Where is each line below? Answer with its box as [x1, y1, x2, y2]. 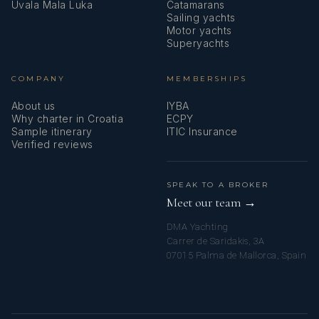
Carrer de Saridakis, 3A [167, 236, 265, 247]
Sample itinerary [11, 125, 93, 138]
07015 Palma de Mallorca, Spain [167, 250, 307, 261]
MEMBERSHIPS [167, 74, 248, 84]
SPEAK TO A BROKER [167, 180, 269, 190]
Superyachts [167, 37, 230, 50]
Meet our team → [167, 194, 257, 211]
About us [11, 100, 56, 113]
